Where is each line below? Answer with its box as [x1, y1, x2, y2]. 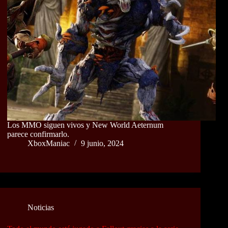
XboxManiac [27, 139, 70, 148]
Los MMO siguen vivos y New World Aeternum [7, 121, 163, 130]
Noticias [27, 203, 54, 212]
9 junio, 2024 [81, 139, 124, 148]
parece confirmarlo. [7, 130, 69, 139]
